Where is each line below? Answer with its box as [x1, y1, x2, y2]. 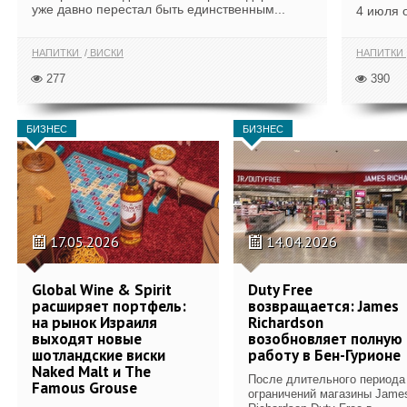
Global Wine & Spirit [32, 279, 172, 300]
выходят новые [32, 328, 142, 349]
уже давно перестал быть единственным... [32, 2, 285, 16]
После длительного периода [248, 372, 405, 386]
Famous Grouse [32, 377, 137, 398]
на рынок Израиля [32, 312, 157, 333]
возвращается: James [248, 295, 399, 316]
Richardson [248, 312, 323, 333]
